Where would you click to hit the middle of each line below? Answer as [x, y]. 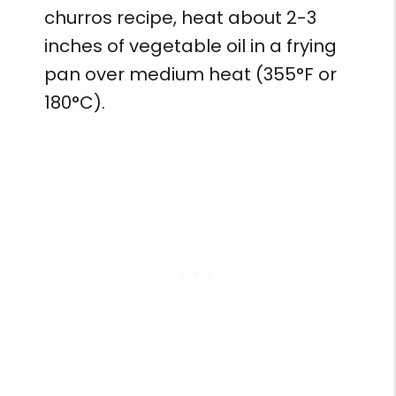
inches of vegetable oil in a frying [190, 46]
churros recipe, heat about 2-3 [180, 17]
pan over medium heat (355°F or [190, 74]
